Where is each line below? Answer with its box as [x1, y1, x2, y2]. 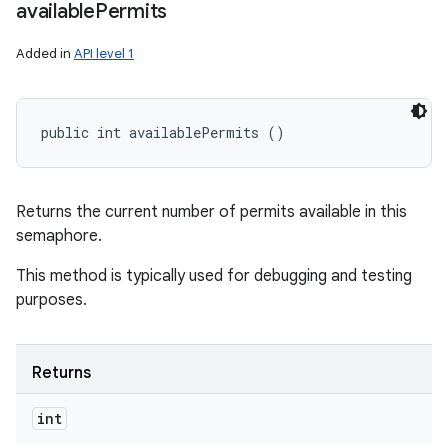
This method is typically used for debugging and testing [16, 266, 412, 286]
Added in [16, 45, 74, 62]
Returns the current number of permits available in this [16, 202, 407, 222]
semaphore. [16, 226, 102, 246]
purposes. [16, 290, 87, 310]
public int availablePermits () [41, 123, 285, 142]
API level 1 [74, 45, 134, 62]
